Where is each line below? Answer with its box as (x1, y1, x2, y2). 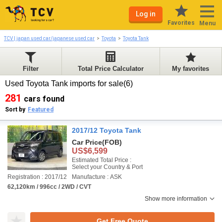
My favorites (172, 65, 210, 72)
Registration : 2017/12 (7, 173, 67, 180)
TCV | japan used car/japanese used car (4, 36, 95, 41)
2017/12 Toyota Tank (72, 126, 141, 134)
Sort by (5, 106, 25, 113)
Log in (136, 10, 156, 18)
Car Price (72, 138, 102, 146)
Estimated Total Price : (72, 157, 131, 164)
